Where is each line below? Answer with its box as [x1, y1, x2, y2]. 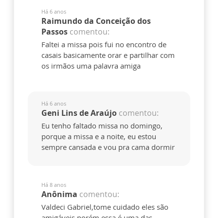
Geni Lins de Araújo [41, 108, 117, 119]
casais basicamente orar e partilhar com [41, 50, 175, 60]
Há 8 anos [41, 181, 66, 189]
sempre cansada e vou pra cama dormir [41, 142, 175, 152]
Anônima [41, 189, 77, 200]
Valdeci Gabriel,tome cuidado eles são [41, 202, 168, 212]
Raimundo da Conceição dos [41, 16, 151, 27]
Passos [41, 26, 68, 37]
